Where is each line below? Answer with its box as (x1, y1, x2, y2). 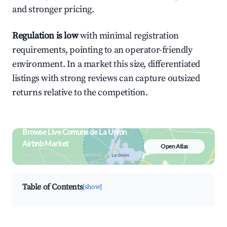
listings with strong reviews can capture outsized (12, 72, 200, 84)
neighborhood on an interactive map (22, 159, 112, 166)
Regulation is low (12, 30, 79, 42)
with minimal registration (78, 30, 179, 42)
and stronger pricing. (12, 4, 94, 15)
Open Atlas (161, 142, 188, 150)
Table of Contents (22, 182, 83, 192)
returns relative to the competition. (12, 87, 148, 98)
